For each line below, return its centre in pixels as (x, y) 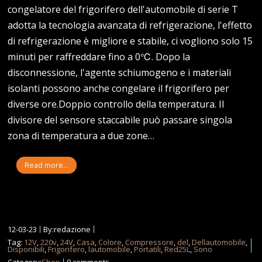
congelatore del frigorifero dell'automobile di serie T (123, 9)
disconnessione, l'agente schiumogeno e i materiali (120, 72)
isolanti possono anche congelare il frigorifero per (119, 88)
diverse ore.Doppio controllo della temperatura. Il (116, 104)
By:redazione (67, 229)
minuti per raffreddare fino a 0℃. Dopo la (99, 56)
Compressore (150, 242)
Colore (110, 242)
